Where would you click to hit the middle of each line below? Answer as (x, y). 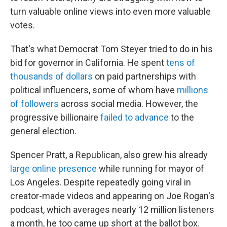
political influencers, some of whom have (93, 90)
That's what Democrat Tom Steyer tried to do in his (111, 49)
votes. (23, 25)
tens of (181, 63)
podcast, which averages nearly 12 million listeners (112, 210)
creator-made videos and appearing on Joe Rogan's (112, 196)
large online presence (53, 168)
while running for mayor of (150, 168)
